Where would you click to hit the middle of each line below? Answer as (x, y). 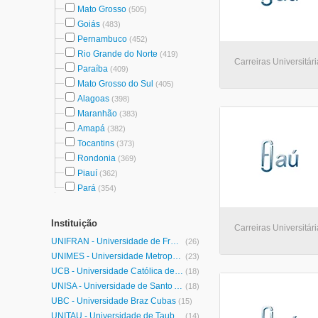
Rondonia (97, 158)
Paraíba (93, 69)
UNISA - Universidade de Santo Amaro (178, 286)
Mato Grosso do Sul (115, 84)
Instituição (74, 223)
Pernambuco (102, 39)
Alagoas (93, 99)
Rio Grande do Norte (117, 54)
